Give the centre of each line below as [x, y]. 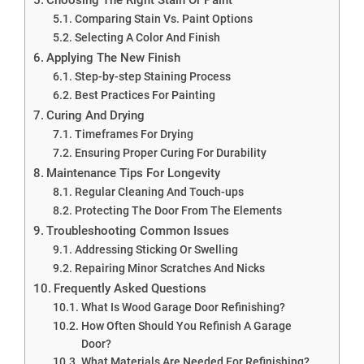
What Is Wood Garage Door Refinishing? [183, 307]
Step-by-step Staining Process [152, 76]
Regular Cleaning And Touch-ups [159, 191]
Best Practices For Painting [145, 95]
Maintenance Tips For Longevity [134, 173]
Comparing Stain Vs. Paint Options [163, 18]
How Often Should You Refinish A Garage [186, 325]
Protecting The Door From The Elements [178, 210]
